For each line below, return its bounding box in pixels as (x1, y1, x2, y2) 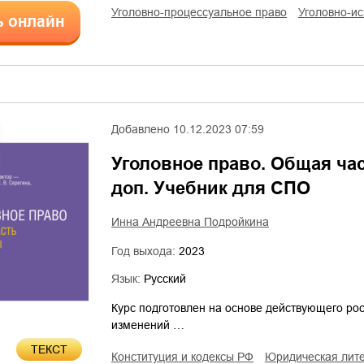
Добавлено (111, 123, 170, 136)
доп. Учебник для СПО (111, 178, 310, 198)
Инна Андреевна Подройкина (111, 215, 269, 228)
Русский (144, 272, 186, 285)
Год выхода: (111, 245, 179, 258)
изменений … (111, 318, 184, 331)
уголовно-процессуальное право (118, 6, 287, 19)
